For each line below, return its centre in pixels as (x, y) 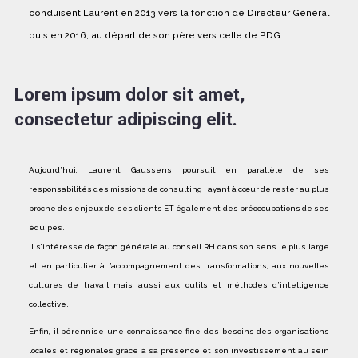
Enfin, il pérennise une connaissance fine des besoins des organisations (179, 331)
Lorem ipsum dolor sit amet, (129, 94)
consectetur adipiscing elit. (128, 119)
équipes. (46, 227)
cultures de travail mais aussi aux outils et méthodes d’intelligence (179, 284)
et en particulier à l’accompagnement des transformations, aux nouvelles (179, 265)
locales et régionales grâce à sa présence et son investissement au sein (179, 350)
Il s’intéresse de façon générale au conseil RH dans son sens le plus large (179, 246)
